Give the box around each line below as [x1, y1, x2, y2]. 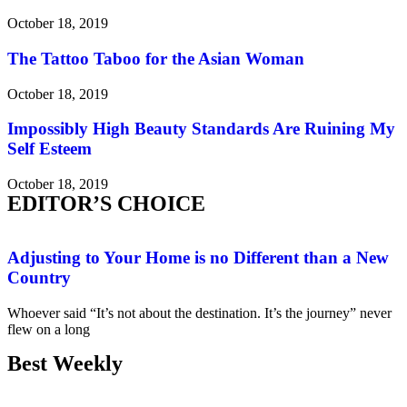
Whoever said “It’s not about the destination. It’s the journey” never [7, 304, 392, 321]
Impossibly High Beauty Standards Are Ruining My [7, 119, 395, 139]
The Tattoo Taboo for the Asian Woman [7, 49, 304, 69]
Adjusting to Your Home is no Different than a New [7, 247, 389, 267]
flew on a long [7, 321, 90, 337]
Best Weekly [7, 351, 123, 375]
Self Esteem [7, 139, 92, 159]
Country [7, 267, 71, 287]
